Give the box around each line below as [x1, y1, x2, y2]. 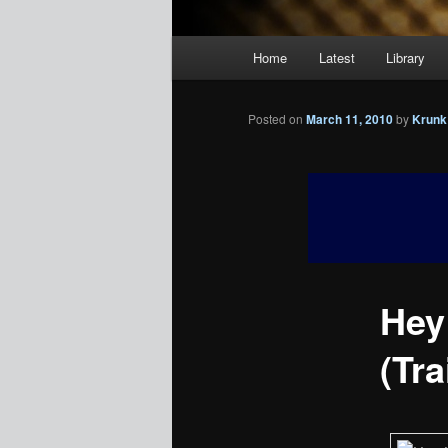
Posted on [248, 110, 306, 128]
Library [386, 48, 426, 68]
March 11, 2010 [306, 110, 393, 129]
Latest [318, 48, 355, 68]
